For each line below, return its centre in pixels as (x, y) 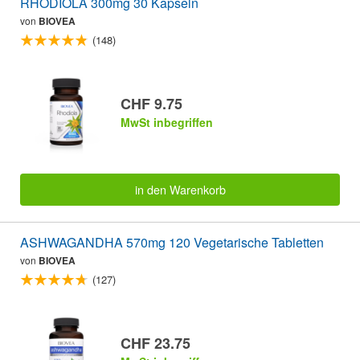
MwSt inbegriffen (167, 122)
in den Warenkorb (180, 190)
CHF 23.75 (155, 343)
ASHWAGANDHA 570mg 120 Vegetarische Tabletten (172, 243)
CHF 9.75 (151, 103)
